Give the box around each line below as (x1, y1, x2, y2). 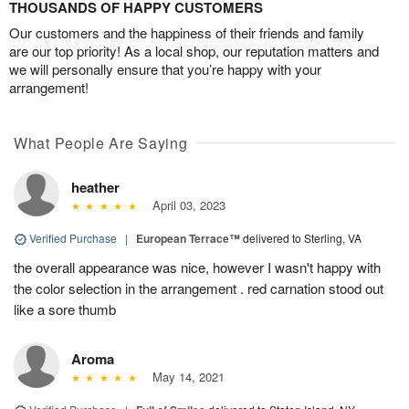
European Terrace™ (136, 229, 240, 246)
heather (71, 176, 120, 197)
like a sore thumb (14, 299, 116, 319)
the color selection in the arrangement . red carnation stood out (14, 278, 383, 298)
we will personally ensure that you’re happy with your (9, 58, 321, 79)
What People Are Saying (14, 131, 188, 153)
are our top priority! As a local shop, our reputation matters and (9, 40, 379, 60)
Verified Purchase (26, 229, 120, 246)
